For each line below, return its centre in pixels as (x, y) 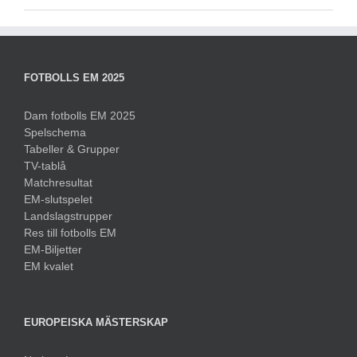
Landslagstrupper (68, 216)
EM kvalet (49, 266)
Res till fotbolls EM (70, 232)
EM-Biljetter (53, 249)
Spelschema (55, 132)
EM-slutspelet (58, 199)
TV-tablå (45, 165)
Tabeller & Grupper (72, 149)
